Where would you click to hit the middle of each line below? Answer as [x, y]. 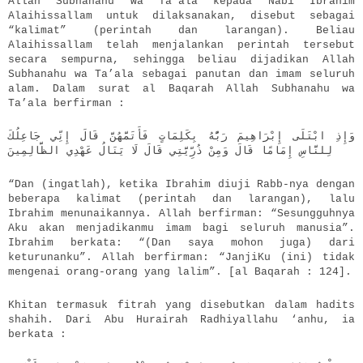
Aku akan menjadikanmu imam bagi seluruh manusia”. [181, 228]
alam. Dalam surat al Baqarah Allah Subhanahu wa [181, 89]
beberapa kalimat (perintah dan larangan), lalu [181, 199]
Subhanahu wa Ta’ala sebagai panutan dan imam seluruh [181, 75]
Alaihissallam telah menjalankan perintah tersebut [181, 45]
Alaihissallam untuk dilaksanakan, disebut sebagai [181, 16]
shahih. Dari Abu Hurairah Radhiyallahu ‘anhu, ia [181, 320]
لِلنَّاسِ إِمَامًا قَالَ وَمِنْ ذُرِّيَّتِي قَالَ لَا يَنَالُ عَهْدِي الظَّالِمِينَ [170, 152]
